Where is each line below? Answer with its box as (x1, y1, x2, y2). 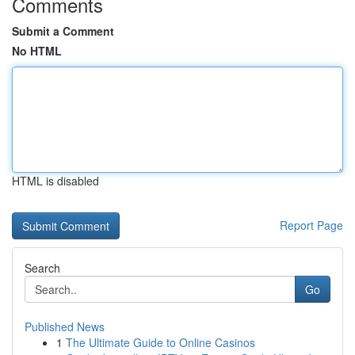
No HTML (12, 43, 62, 59)
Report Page (280, 217, 343, 233)
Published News (25, 319, 105, 334)
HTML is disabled (12, 173, 99, 189)
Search (25, 260, 60, 276)
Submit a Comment (12, 23, 114, 39)
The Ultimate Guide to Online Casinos (66, 334, 255, 350)
